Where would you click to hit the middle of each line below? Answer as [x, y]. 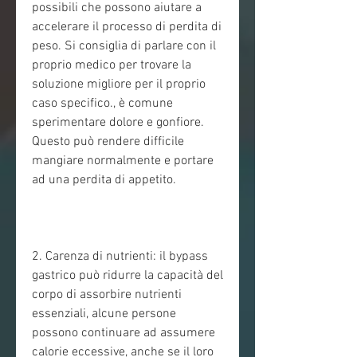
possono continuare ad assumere [124, 333]
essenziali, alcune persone [104, 314]
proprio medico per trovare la [112, 66]
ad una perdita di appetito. [104, 180]
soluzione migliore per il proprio [119, 85]
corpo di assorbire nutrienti [107, 295]
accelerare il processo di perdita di [127, 27]
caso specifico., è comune [102, 104]
